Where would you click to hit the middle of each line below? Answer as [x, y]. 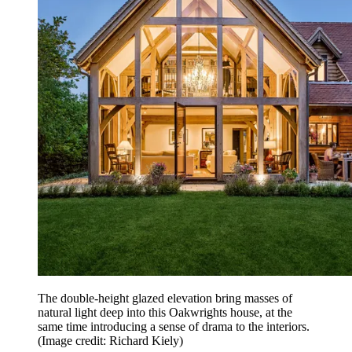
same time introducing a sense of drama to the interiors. [175, 327]
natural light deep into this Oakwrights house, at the [165, 313]
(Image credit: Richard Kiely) [110, 341]
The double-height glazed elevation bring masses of [165, 299]
